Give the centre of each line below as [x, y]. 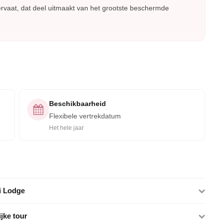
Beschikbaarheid [78, 104]
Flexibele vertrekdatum [85, 116]
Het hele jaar [66, 128]
